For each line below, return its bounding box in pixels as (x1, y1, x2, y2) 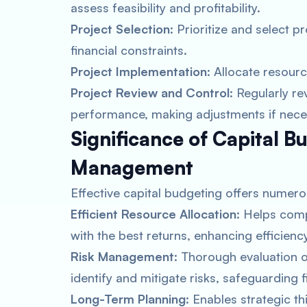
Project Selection (71, 21, 170, 36)
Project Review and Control (71, 85, 230, 100)
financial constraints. (71, 42, 187, 58)
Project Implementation (71, 64, 207, 79)
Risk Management (71, 249, 174, 264)
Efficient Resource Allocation (71, 206, 236, 221)
